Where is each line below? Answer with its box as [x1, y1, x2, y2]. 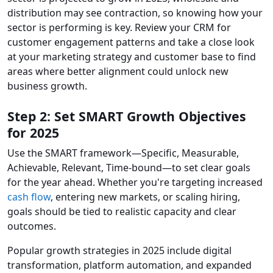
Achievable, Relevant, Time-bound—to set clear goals [7, 161, 250, 175]
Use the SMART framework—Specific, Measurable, [7, 146, 239, 160]
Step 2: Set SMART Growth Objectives [7, 107, 246, 126]
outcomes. [7, 219, 56, 233]
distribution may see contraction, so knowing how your [7, 6, 263, 20]
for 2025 [7, 124, 59, 142]
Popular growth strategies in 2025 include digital [7, 244, 232, 258]
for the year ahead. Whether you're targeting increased [7, 175, 263, 190]
